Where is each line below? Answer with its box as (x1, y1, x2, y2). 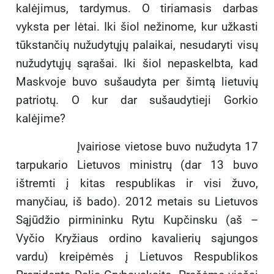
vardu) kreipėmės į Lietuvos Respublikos (16, 250, 258, 264)
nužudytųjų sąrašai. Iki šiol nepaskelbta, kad (16, 56, 258, 71)
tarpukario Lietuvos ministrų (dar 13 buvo (16, 158, 258, 172)
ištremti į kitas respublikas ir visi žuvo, (16, 176, 258, 191)
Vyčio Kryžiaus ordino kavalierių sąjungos (16, 231, 258, 246)
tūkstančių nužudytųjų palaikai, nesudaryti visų (16, 38, 258, 53)
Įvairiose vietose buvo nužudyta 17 (34, 139, 258, 154)
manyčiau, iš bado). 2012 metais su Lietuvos (16, 194, 258, 209)
